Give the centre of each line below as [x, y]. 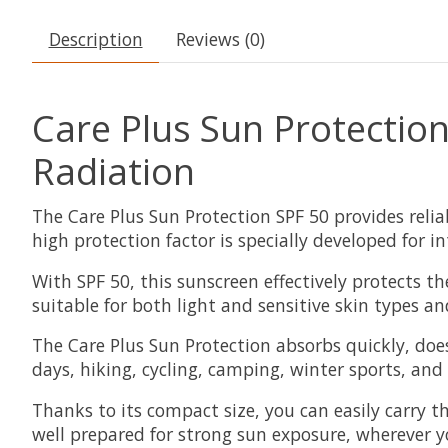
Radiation [113, 171]
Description [95, 39]
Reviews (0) [220, 39]
